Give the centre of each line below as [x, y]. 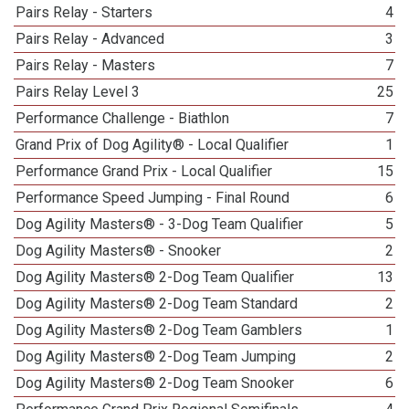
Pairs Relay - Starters [84, 12]
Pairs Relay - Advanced [90, 39]
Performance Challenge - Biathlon [123, 118]
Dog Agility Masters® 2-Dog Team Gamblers [159, 330]
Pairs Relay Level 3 [78, 92]
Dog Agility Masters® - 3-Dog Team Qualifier [160, 224]
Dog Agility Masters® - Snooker [119, 251]
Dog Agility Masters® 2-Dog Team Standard [157, 304]
